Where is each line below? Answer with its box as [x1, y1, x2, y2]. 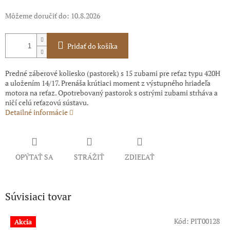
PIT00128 [190, 216, 220, 226]
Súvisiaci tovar [5, 189, 71, 204]
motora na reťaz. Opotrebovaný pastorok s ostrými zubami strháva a [5, 88, 218, 98]
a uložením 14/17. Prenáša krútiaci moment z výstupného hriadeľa [5, 78, 210, 88]
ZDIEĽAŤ [125, 152, 155, 162]
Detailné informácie [5, 107, 68, 118]
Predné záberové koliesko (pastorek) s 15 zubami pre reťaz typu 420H [5, 68, 220, 79]
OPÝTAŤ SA [15, 152, 53, 162]
